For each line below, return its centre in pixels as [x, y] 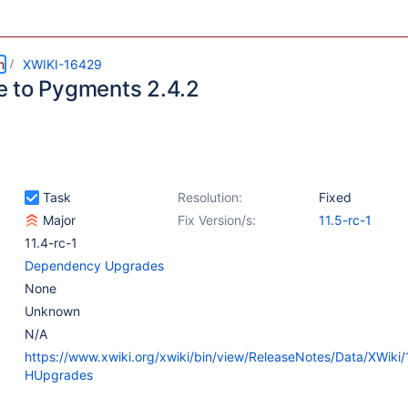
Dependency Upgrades [94, 265]
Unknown [52, 311]
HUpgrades [59, 375]
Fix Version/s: [217, 220]
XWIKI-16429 [62, 64]
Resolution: [210, 197]
